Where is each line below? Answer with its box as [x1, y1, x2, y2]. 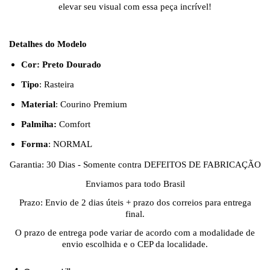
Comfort [59, 119, 93, 130]
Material [21, 99, 55, 110]
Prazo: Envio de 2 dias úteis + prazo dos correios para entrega [19, 197, 251, 208]
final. [125, 209, 145, 219]
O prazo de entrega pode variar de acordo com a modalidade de [15, 227, 255, 238]
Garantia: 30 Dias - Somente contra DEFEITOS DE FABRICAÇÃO [9, 159, 261, 170]
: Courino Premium [55, 99, 127, 110]
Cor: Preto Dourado [21, 59, 104, 70]
